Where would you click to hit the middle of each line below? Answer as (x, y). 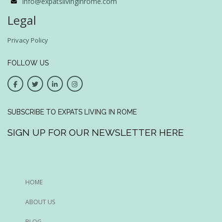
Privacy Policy (28, 40)
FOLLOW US (28, 63)
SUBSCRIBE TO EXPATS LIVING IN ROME (72, 112)
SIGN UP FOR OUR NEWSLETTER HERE (96, 132)
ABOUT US (40, 202)
